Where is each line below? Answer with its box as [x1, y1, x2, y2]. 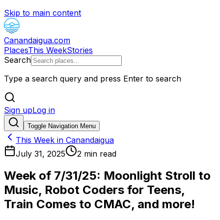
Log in [32, 105, 55, 115]
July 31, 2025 [16, 149, 65, 159]
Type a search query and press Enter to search [4, 74, 181, 83]
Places [4, 45, 28, 55]
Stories [67, 45, 93, 55]
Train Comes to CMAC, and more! [4, 196, 195, 211]
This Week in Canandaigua [16, 135, 114, 145]
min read [82, 149, 116, 159]
